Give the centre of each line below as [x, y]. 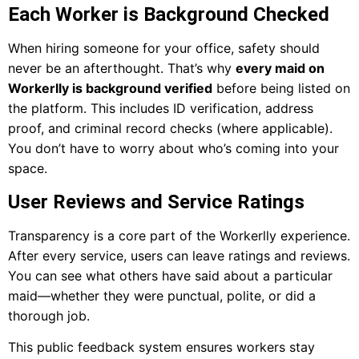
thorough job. [49, 315]
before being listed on [281, 89]
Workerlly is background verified [110, 89]
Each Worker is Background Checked [169, 15]
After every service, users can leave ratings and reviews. [179, 255]
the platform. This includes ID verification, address [161, 109]
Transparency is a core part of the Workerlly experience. [179, 235]
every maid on [280, 69]
